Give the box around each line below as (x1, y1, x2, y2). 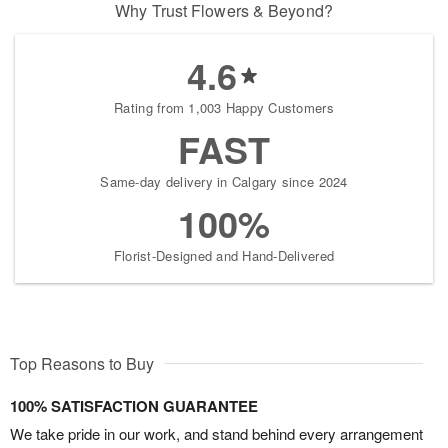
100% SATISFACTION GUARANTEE (10, 395, 258, 417)
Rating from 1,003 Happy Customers (114, 98, 334, 117)
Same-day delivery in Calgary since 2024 (100, 172, 348, 191)
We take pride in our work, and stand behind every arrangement (10, 423, 423, 444)
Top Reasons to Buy (10, 352, 154, 375)
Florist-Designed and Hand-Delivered (113, 246, 335, 265)
